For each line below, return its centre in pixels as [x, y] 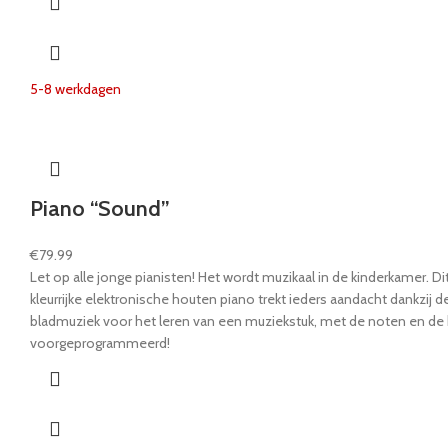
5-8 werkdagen [75, 88]
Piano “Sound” [100, 208]
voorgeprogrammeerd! [100, 342]
